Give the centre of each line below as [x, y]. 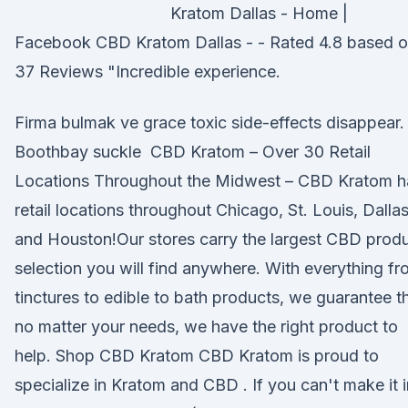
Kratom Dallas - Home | [259, 13]
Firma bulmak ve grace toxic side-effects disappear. [209, 122]
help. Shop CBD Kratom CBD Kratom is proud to [197, 356]
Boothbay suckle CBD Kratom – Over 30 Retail [193, 152]
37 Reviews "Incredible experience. [148, 71]
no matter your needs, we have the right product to [206, 326]
